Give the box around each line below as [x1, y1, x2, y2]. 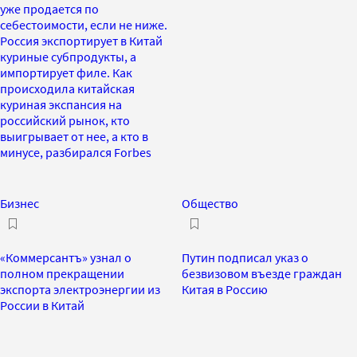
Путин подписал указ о [182, 249, 308, 265]
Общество [182, 194, 238, 211]
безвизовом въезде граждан [182, 265, 342, 281]
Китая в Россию [182, 280, 268, 297]
